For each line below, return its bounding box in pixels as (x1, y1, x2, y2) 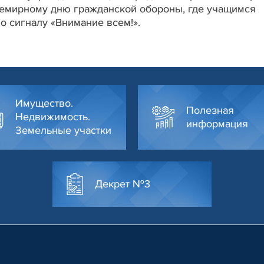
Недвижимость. (15, 110, 90, 124)
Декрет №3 (95, 177, 150, 190)
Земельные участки (15, 124, 111, 137)
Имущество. (15, 97, 73, 110)
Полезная (186, 103, 234, 117)
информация (186, 117, 248, 130)
